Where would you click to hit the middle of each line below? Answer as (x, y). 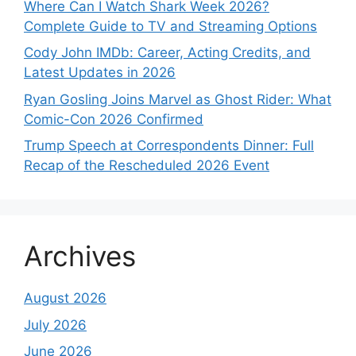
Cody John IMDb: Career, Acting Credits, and (167, 53)
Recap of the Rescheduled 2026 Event (147, 166)
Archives (80, 256)
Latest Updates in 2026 (100, 73)
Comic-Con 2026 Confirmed (114, 119)
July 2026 (55, 325)
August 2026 (65, 298)
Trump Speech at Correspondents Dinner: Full (169, 146)
